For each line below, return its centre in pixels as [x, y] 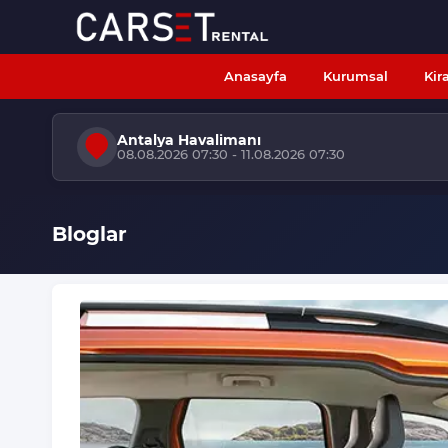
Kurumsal [355, 76]
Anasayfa [255, 76]
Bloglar [89, 234]
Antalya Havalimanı [189, 140]
